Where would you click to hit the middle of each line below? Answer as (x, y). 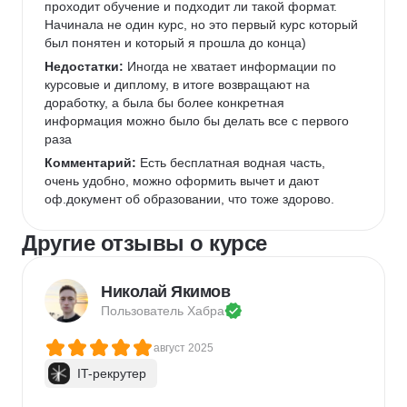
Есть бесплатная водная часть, (233, 163)
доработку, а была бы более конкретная (166, 103)
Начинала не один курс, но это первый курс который (203, 25)
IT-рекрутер (112, 373)
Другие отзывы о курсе (144, 243)
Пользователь (144, 311)
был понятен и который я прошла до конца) (177, 43)
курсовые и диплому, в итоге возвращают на (179, 84)
